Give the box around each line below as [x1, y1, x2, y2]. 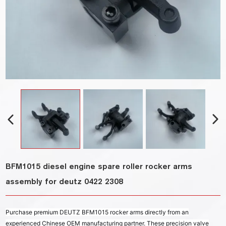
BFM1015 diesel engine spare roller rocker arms [6, 161, 193, 172]
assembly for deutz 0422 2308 [6, 177, 124, 187]
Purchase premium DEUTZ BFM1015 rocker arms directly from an [6, 208, 189, 216]
